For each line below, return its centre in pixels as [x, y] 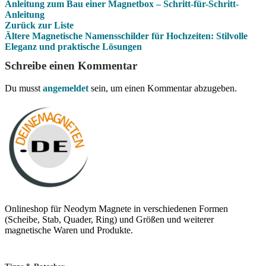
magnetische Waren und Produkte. [69, 230]
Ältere [17, 36]
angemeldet [66, 88]
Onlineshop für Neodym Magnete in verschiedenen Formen [116, 209]
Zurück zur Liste [39, 25]
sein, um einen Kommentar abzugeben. [163, 88]
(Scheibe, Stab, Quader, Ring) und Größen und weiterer [109, 219]
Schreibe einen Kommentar [71, 66]
